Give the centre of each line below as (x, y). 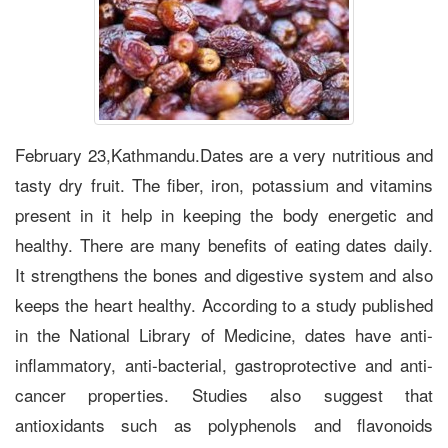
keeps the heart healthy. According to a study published (224, 304)
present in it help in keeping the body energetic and (224, 214)
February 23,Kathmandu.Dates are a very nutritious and (224, 154)
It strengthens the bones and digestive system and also (224, 274)
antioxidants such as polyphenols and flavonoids (224, 424)
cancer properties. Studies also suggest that (224, 394)
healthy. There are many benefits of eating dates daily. (224, 244)
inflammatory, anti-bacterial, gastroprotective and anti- (224, 364)
